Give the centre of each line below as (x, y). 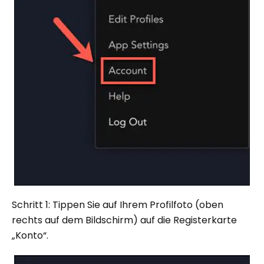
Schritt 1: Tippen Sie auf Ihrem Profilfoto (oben (118, 205)
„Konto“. (30, 236)
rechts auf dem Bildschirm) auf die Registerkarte (124, 220)
